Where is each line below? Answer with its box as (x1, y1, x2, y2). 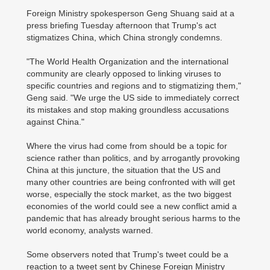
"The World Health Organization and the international (27, 57, 228, 66)
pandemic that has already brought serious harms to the (27, 213, 240, 223)
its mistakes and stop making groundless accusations (27, 105, 229, 115)
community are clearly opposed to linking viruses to (27, 69, 221, 78)
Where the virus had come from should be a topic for (27, 141, 227, 151)
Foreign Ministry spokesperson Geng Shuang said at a (27, 8, 234, 18)
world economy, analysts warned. (27, 225, 153, 235)
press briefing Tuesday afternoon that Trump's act (27, 20, 216, 30)
